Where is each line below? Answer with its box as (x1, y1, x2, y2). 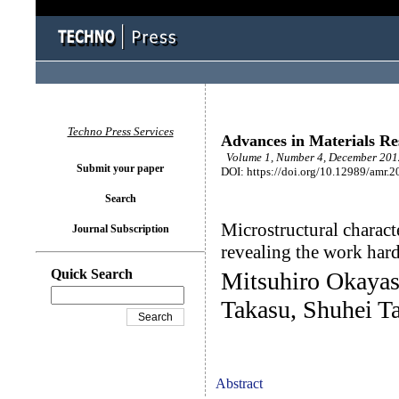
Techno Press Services (67, 125, 174, 138)
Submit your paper (77, 162, 164, 175)
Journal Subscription (71, 223, 169, 235)
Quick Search (51, 266, 133, 281)
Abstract (216, 376, 263, 391)
